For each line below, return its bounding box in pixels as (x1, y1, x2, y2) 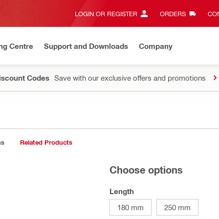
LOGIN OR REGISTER (75, 10, 137, 17)
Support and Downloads (44, 41, 128, 50)
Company (139, 41, 173, 50)
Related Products (20, 138, 72, 146)
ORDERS (159, 10, 186, 17)
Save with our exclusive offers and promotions (54, 73, 206, 82)
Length (109, 187, 134, 196)
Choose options (109, 163, 183, 175)
